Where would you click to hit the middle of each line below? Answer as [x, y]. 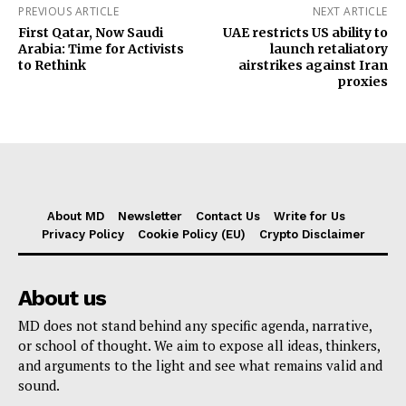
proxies [362, 81]
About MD [76, 216]
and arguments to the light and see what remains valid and [200, 365]
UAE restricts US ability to [305, 32]
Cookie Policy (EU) [191, 234]
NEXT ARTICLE [350, 11]
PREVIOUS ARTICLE [68, 11]
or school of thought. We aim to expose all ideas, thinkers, [199, 345]
